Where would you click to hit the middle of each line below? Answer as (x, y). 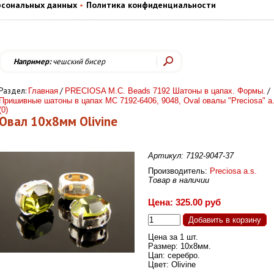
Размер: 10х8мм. (180, 246)
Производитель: (179, 171)
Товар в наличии (179, 180)
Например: (32, 62)
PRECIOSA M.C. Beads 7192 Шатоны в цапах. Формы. (165, 91)
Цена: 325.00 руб (184, 202)
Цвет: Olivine (172, 265)
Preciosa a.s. (233, 171)
